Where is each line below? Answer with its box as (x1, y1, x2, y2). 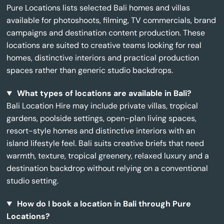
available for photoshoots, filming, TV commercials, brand (6, 15, 216, 26)
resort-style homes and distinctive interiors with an (6, 125, 195, 136)
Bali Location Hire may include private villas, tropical (6, 100, 198, 111)
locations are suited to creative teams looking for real (6, 40, 202, 51)
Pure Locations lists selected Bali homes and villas (6, 2, 190, 13)
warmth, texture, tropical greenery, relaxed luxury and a (6, 150, 209, 161)
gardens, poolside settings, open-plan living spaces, (6, 113, 197, 124)
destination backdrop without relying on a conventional (6, 163, 208, 174)
